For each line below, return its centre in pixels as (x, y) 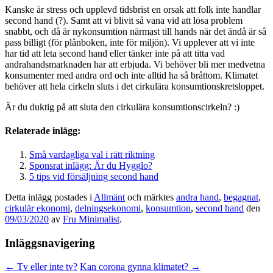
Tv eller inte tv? (46, 266)
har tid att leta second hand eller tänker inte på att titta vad (115, 53)
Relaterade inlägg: (43, 130)
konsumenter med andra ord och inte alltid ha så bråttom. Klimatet (131, 75)
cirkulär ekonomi (37, 208)
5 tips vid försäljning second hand (94, 177)
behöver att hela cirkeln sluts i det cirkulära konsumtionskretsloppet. (135, 86)
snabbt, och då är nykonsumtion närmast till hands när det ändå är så (136, 31)
